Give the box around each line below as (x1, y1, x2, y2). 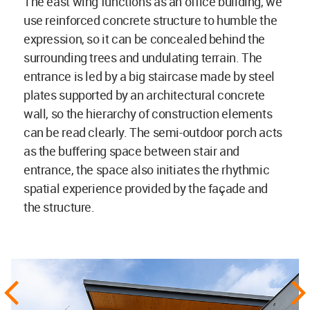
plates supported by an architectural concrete (24, 86, 265, 104)
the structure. (24, 199, 95, 216)
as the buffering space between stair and (24, 143, 239, 160)
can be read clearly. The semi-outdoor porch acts (24, 124, 282, 141)
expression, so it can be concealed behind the (24, 30, 265, 48)
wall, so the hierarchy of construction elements (24, 105, 273, 122)
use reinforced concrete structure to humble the (24, 12, 277, 29)
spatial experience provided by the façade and (24, 180, 268, 197)
